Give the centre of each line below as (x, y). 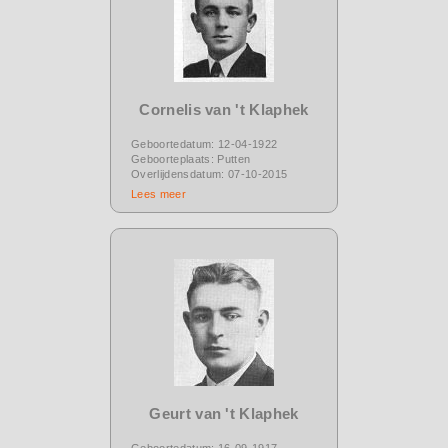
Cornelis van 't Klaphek (224, 109)
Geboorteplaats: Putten (191, 158)
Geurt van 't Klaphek (224, 413)
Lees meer (158, 193)
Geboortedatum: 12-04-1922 (204, 143)
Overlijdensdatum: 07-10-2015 (209, 173)
